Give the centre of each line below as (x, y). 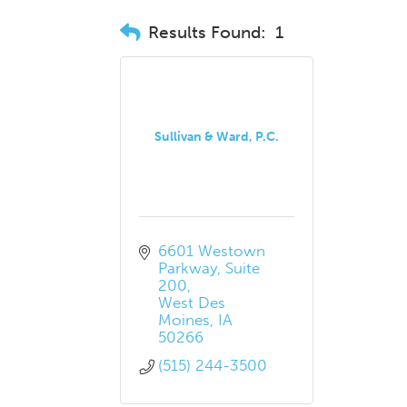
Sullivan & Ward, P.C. (217, 137)
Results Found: (207, 32)
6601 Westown (211, 251)
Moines (184, 320)
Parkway (187, 268)
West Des (191, 303)
